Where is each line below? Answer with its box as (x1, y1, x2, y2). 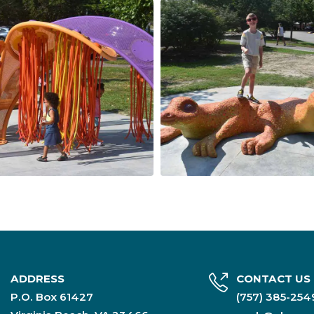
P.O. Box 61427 (11, 289, 93, 303)
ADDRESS (11, 271, 64, 285)
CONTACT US (236, 271, 310, 285)
